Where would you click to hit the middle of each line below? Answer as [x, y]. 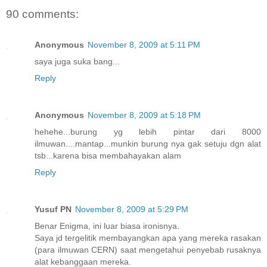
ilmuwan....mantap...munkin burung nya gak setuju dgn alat [148, 144]
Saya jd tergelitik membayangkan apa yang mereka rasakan [148, 238]
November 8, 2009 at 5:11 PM [144, 45]
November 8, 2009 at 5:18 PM [144, 115]
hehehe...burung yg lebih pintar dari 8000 [148, 132]
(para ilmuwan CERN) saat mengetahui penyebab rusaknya [148, 250]
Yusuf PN [53, 209]
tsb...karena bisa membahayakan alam [108, 156]
